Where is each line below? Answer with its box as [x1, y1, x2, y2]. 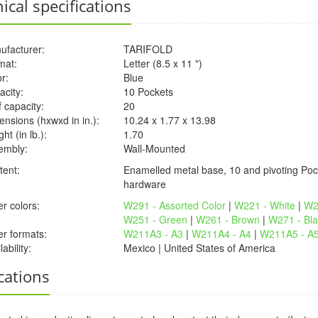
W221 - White [234, 198, 295, 212]
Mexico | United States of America [124, 241, 275, 255]
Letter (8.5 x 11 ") [124, 56, 202, 70]
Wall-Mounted [124, 141, 185, 155]
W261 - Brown [196, 212, 260, 226]
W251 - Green [124, 212, 187, 226]
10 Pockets [124, 84, 173, 99]
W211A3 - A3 [124, 226, 183, 241]
